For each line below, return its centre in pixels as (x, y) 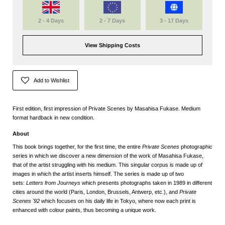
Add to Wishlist (51, 80)
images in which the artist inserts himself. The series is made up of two (98, 174)
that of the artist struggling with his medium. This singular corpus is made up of (107, 165)
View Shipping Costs (112, 45)
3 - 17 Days (174, 20)
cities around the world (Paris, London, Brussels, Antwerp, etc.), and (96, 192)
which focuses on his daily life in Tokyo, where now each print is (118, 201)
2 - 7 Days (113, 20)
